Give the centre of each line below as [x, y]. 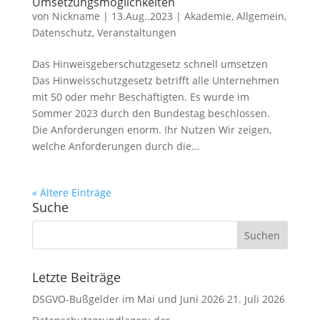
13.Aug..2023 [142, 16]
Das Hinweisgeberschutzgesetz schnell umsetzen [150, 64]
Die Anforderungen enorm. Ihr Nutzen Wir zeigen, [151, 129]
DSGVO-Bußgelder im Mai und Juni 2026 [128, 299]
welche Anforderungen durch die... [116, 146]
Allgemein [260, 16]
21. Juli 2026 [256, 299]
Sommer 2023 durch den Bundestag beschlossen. [151, 113]
